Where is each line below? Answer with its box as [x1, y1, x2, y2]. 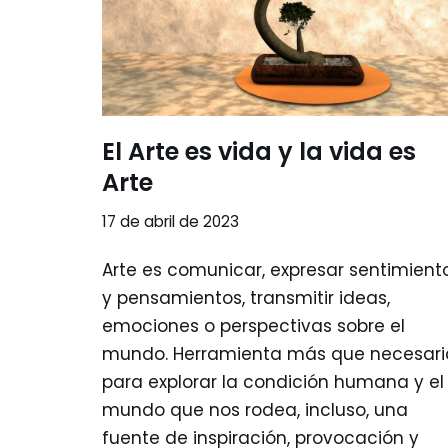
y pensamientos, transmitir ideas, [102, 286, 390, 310]
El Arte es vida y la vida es [102, 135, 416, 168]
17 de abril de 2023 [102, 211, 239, 232]
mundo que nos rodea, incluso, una [102, 398, 408, 422]
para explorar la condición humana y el [102, 370, 444, 394]
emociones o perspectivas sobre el [102, 314, 405, 338]
